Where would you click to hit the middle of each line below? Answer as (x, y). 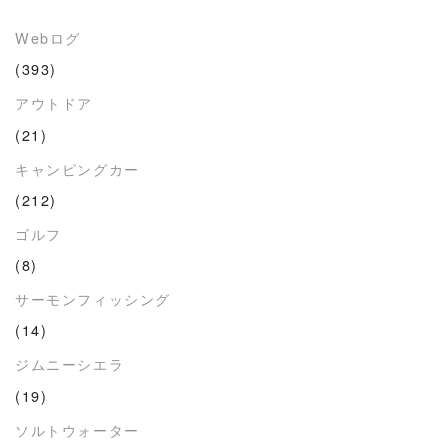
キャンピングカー (77, 168)
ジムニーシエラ (70, 364)
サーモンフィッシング (93, 299)
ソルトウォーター (77, 429)
